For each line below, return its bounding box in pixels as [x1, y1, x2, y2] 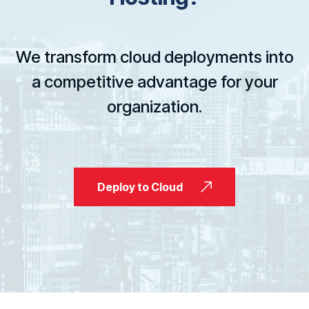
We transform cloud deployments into [15, 46, 294, 67]
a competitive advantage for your [31, 71, 278, 92]
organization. [107, 96, 202, 117]
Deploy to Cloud [97, 179, 183, 194]
